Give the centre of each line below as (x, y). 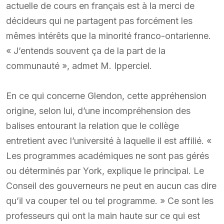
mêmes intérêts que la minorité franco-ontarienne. (108, 35)
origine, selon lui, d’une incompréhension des (98, 110)
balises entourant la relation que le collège (92, 125)
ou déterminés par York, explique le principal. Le (105, 170)
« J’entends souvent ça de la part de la (86, 50)
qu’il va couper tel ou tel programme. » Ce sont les (110, 200)
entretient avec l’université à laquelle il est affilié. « (109, 140)
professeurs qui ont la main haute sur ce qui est (103, 215)
